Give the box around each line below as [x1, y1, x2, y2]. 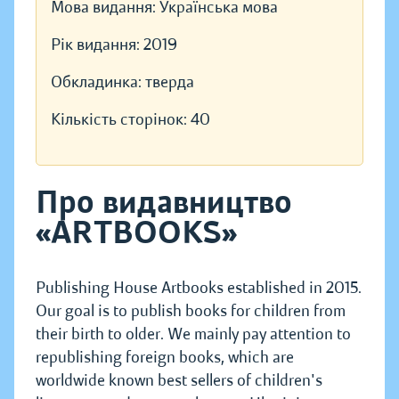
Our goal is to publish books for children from [36, 301, 346, 322]
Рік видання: [51, 35, 143, 55]
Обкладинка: [51, 72, 145, 93]
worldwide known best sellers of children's [36, 370, 322, 391]
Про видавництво [36, 183, 292, 223]
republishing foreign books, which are [36, 347, 294, 368]
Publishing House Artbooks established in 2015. [36, 278, 362, 298]
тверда [145, 72, 194, 93]
